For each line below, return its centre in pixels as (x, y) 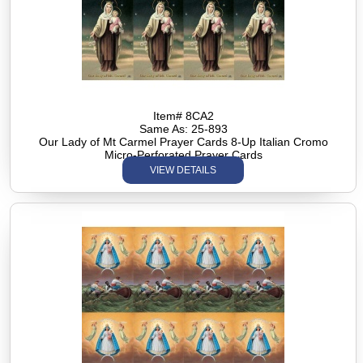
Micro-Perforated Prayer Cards (183, 155)
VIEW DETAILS (184, 170)
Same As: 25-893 (183, 129)
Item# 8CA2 (183, 116)
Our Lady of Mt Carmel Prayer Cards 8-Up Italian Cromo (183, 142)
